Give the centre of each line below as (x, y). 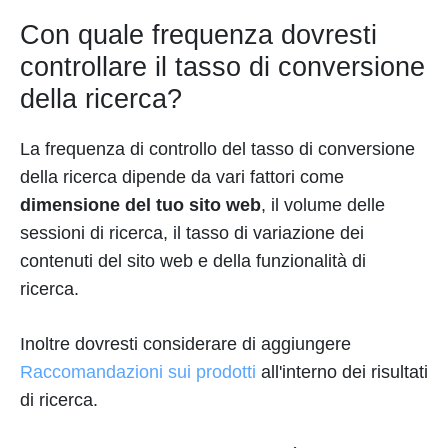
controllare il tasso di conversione (222, 66)
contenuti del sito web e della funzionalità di (193, 260)
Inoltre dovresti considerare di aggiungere (185, 343)
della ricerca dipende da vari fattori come (182, 176)
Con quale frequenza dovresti (198, 34)
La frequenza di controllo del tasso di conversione (217, 148)
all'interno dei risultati (342, 371)
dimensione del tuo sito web (140, 204)
